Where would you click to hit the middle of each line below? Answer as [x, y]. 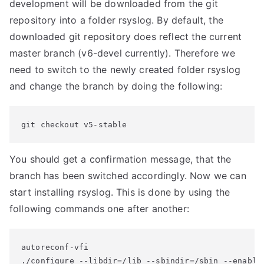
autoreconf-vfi [55, 247]
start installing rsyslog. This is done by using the [120, 192]
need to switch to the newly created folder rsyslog [125, 70]
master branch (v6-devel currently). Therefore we [122, 53]
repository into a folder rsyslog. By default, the [116, 20]
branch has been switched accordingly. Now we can [128, 176]
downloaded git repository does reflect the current [126, 37]
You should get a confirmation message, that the [121, 159]
